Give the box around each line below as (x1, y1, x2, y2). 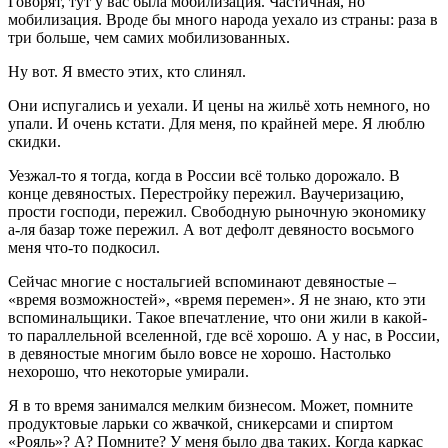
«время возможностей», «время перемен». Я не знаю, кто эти (8, 290, 426, 308)
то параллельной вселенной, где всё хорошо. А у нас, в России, (8, 326, 440, 344)
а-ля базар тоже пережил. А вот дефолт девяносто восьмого (8, 220, 414, 238)
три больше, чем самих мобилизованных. (8, 28, 290, 46)
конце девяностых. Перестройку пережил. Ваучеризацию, (8, 184, 404, 202)
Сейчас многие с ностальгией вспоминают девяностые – (8, 272, 396, 290)
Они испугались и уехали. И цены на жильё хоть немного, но (8, 96, 430, 114)
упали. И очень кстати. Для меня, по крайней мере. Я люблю (8, 114, 425, 132)
